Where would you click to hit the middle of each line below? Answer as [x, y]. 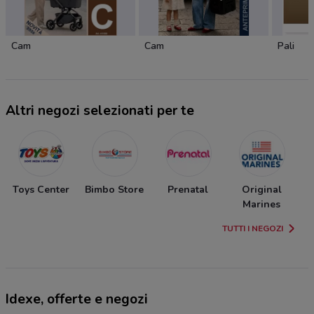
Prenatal [188, 190]
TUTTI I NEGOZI [253, 229]
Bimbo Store [114, 190]
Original [261, 190]
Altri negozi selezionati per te [100, 111]
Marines [261, 205]
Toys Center [41, 190]
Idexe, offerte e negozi [77, 300]
